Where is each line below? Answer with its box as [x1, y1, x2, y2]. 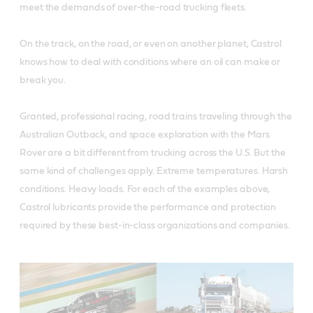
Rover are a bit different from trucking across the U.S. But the [20, 148, 286, 158]
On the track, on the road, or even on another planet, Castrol [20, 39, 282, 49]
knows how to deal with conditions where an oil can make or [20, 57, 281, 67]
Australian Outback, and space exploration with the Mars [20, 130, 270, 140]
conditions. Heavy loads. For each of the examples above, [20, 184, 270, 194]
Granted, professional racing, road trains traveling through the [20, 112, 292, 122]
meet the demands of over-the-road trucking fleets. [20, 3, 247, 13]
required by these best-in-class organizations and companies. [20, 221, 290, 231]
